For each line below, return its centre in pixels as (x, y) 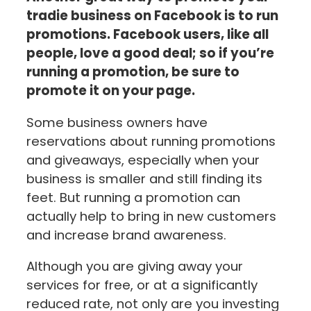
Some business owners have (117, 122)
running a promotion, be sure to (133, 72)
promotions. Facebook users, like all (148, 35)
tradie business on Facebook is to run (152, 16)
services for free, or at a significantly (142, 285)
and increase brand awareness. (126, 235)
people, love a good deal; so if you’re (150, 53)
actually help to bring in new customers (151, 216)
